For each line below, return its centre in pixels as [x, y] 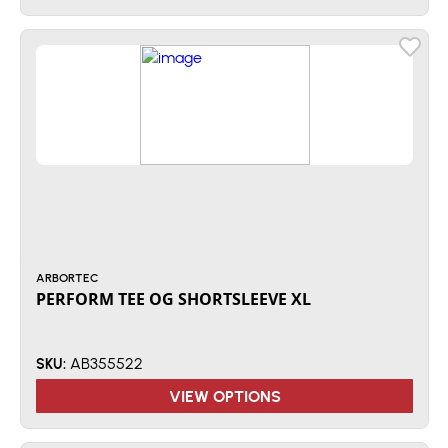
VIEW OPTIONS [224, 395]
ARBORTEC [67, 277]
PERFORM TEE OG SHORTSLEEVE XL [173, 299]
